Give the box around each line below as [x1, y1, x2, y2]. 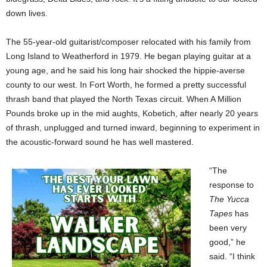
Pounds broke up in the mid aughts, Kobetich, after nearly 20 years [6, 108, 258, 119]
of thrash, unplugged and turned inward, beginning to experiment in [6, 123, 260, 133]
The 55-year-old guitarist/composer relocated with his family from [6, 37, 251, 47]
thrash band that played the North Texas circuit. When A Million [6, 94, 241, 104]
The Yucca [209, 194, 249, 204]
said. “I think [209, 252, 255, 262]
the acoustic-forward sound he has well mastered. [6, 137, 194, 147]
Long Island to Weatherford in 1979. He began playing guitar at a [6, 51, 251, 61]
